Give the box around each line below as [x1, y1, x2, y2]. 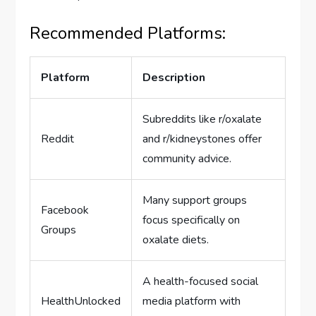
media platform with [142, 293, 241, 309]
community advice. [142, 150, 232, 166]
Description [142, 69, 206, 85]
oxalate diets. [142, 231, 209, 248]
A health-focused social [142, 273, 259, 289]
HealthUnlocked [41, 293, 121, 309]
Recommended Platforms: [30, 21, 226, 44]
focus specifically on [142, 212, 241, 228]
